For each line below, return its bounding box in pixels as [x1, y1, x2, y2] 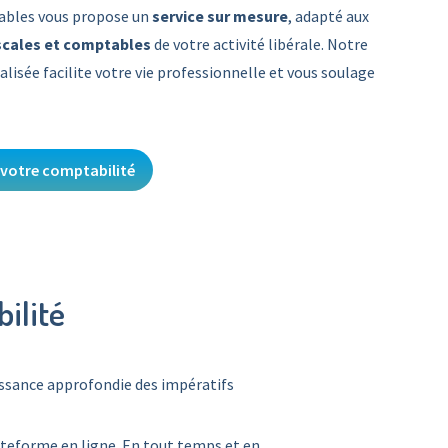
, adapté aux [288, 6, 369, 26]
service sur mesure [152, 6, 288, 26]
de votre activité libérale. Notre [154, 34, 368, 54]
